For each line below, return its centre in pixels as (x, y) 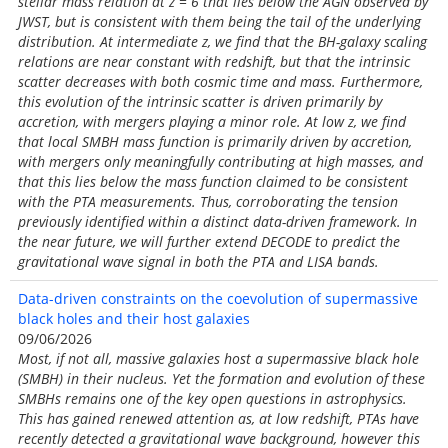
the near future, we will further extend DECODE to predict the (209, 241)
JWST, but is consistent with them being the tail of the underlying (219, 21)
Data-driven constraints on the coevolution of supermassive (218, 298)
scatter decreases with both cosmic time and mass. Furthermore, (220, 81)
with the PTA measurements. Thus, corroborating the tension (208, 201)
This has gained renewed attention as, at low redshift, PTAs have (218, 418)
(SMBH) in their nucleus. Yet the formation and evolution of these (221, 378)
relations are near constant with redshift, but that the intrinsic (214, 61)
